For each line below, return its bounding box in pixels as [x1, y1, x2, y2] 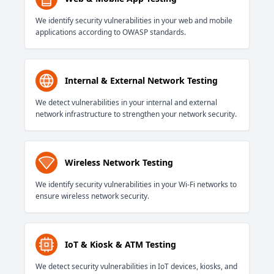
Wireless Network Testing [65, 157, 173, 169]
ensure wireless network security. [35, 191, 149, 202]
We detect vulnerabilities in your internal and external [35, 97, 217, 108]
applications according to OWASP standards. [35, 27, 186, 38]
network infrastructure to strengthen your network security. [35, 109, 237, 120]
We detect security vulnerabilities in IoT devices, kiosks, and [35, 261, 237, 272]
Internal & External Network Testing [65, 75, 218, 87]
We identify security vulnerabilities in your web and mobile [35, 15, 232, 26]
